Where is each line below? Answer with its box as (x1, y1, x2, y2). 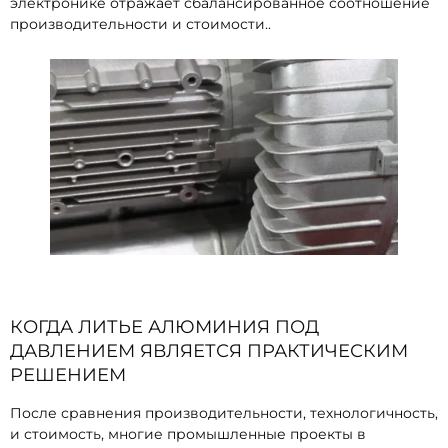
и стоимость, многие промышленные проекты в (10, 424, 366, 443)
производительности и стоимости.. (10, 14, 271, 33)
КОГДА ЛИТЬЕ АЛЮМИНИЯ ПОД (10, 315, 319, 338)
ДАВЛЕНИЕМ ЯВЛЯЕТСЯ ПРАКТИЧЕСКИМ (10, 339, 408, 362)
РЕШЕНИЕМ (10, 363, 126, 386)
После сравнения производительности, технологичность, (10, 403, 438, 422)
